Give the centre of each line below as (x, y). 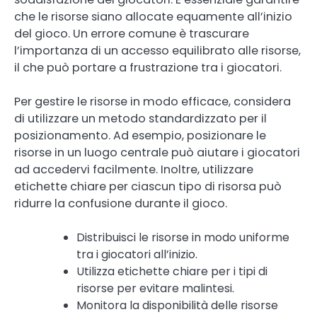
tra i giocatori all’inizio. (137, 255)
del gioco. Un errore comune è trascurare (132, 34)
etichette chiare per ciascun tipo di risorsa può (148, 187)
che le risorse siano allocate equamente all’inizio (153, 17)
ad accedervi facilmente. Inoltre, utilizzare (134, 170)
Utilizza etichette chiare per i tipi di (172, 272)
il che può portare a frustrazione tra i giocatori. (148, 68)
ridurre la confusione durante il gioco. (121, 204)
